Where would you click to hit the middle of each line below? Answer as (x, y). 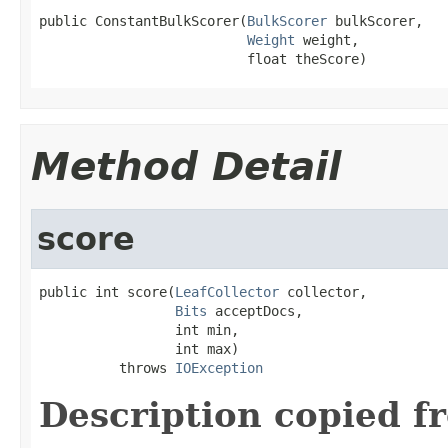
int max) (139, 348)
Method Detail (186, 166)
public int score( (107, 291)
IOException (219, 367)
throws (107, 367)
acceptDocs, (255, 310)
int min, (139, 329)
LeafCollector (227, 291)
